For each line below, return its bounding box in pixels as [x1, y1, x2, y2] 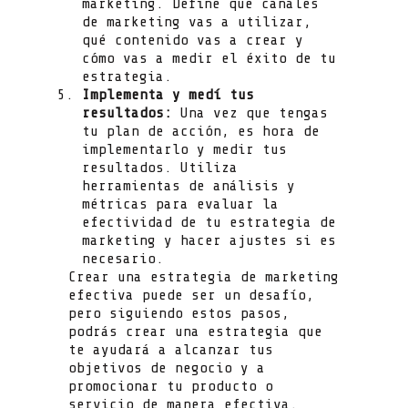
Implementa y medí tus [82, 86, 254, 103]
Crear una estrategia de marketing [68, 268, 339, 285]
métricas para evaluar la [82, 195, 279, 212]
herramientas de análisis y [82, 177, 295, 194]
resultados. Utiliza [82, 158, 238, 176]
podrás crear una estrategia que [68, 322, 322, 340]
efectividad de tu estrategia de [82, 213, 336, 230]
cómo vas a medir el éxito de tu [82, 49, 336, 66]
